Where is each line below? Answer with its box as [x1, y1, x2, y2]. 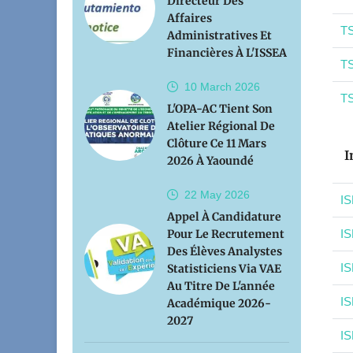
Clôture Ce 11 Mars [167, 136, 266, 150]
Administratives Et [167, 28, 272, 43]
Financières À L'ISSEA [167, 46, 287, 60]
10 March [184, 80, 232, 93]
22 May [184, 188, 221, 201]
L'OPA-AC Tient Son [167, 102, 273, 116]
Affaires [167, 11, 212, 25]
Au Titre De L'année [167, 279, 275, 293]
